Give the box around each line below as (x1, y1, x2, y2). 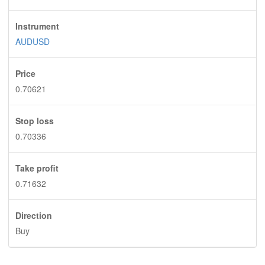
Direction (15, 209, 52, 221)
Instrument (15, 20, 59, 32)
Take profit (15, 162, 59, 174)
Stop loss (15, 115, 54, 127)
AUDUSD (15, 35, 50, 47)
